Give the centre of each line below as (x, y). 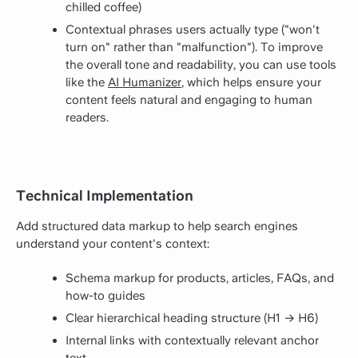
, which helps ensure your (251, 83)
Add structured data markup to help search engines (157, 226)
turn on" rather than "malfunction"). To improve (194, 48)
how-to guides (105, 296)
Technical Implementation (105, 196)
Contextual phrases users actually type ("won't (193, 30)
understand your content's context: (113, 243)
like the (87, 83)
